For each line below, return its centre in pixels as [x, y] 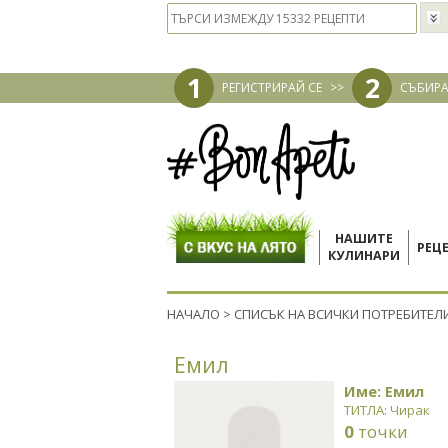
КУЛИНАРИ [364, 255]
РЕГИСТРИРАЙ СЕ [272, 87]
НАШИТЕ [364, 238]
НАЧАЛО [193, 314]
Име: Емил [384, 391]
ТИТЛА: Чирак [387, 410]
